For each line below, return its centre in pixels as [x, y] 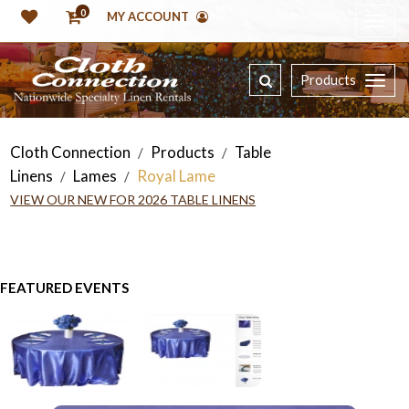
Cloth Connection [71, 152]
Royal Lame [177, 176]
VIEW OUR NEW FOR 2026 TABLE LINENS [133, 200]
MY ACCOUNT [149, 17]
